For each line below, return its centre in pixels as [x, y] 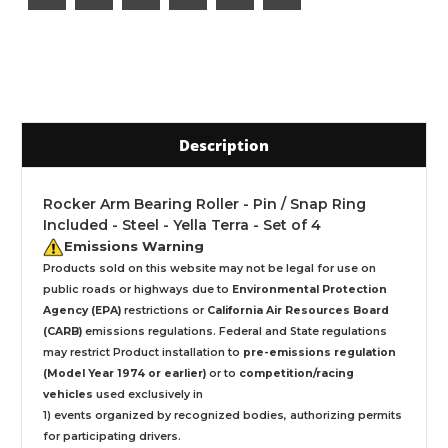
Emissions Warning [134, 245]
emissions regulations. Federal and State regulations [234, 331]
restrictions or [164, 310]
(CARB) [62, 331]
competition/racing [296, 373]
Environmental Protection [309, 289]
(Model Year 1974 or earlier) [124, 373]
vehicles [68, 394]
